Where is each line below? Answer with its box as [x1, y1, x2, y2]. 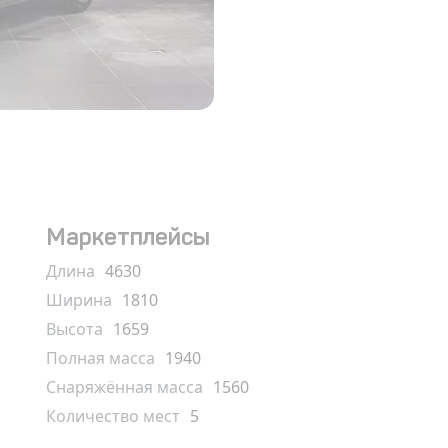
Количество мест [46, 405, 180, 427]
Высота [46, 318, 103, 340]
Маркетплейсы [46, 222, 210, 251]
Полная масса [46, 347, 155, 369]
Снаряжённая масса [46, 376, 203, 398]
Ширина [46, 289, 112, 311]
